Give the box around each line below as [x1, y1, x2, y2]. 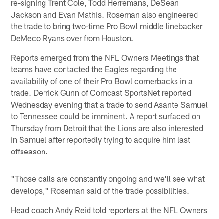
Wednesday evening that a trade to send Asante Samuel [11, 99, 208, 109]
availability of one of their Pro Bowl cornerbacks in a [11, 75, 193, 86]
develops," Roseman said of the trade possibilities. [11, 185, 190, 195]
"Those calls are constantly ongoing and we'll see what [11, 173, 205, 183]
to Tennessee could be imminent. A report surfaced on [11, 110, 201, 121]
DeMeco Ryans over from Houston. [11, 32, 134, 43]
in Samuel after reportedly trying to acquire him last [11, 134, 191, 144]
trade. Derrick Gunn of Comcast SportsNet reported [11, 87, 192, 97]
